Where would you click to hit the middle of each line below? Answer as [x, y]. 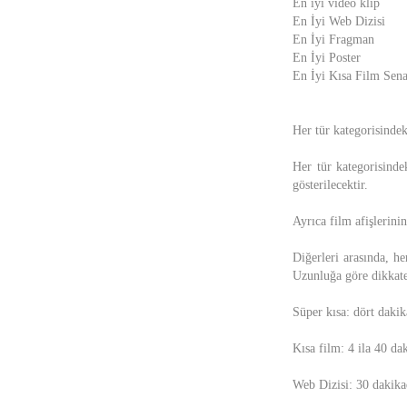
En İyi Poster [327, 58]
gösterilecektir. [330, 185]
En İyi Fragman [333, 40]
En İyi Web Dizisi [339, 21]
